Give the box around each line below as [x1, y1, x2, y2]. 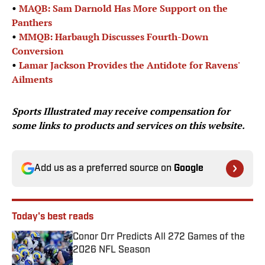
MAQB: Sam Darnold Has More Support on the [19, 2, 228, 15]
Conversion [12, 44, 63, 58]
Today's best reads [12, 212, 93, 222]
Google [174, 164, 203, 174]
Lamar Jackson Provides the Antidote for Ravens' [19, 59, 240, 72]
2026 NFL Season [73, 245, 150, 256]
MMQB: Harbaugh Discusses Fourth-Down [19, 30, 208, 44]
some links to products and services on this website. [12, 119, 245, 132]
